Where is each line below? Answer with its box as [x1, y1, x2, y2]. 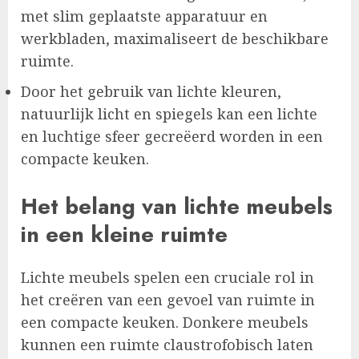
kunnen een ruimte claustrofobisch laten [21, 335, 313, 355]
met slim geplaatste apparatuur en [21, 6, 268, 26]
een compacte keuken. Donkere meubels [21, 313, 309, 333]
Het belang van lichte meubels [21, 190, 333, 222]
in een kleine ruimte [21, 218, 228, 250]
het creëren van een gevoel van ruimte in [21, 290, 315, 310]
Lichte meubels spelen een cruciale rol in [21, 268, 314, 288]
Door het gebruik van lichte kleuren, [21, 82, 281, 102]
